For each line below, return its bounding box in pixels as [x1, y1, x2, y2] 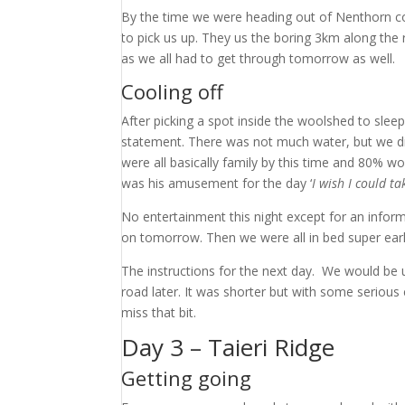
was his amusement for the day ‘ [121, 174, 313, 192]
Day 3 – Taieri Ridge [121, 331, 335, 363]
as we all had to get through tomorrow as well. [121, 50, 396, 67]
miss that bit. [121, 304, 201, 321]
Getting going [121, 364, 252, 391]
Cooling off [121, 78, 224, 105]
